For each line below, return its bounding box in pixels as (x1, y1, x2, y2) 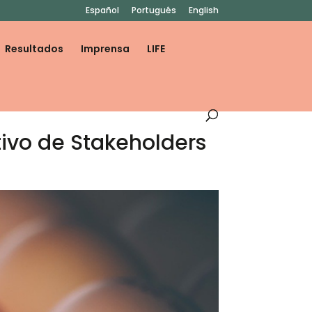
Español (85, 4, 119, 16)
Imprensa (81, 42, 130, 56)
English (188, 4, 219, 16)
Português (131, 4, 176, 16)
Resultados (5, 42, 64, 56)
